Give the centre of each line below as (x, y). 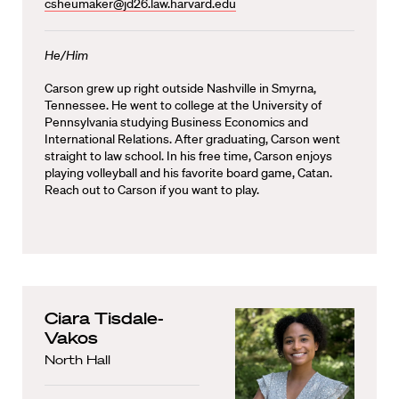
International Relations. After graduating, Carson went (192, 138)
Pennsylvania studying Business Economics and (176, 122)
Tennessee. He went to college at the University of (183, 105)
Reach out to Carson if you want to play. (152, 189)
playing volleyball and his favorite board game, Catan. (188, 172)
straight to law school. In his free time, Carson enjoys (188, 155)
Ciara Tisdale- (104, 318)
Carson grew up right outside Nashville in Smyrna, (180, 88)
